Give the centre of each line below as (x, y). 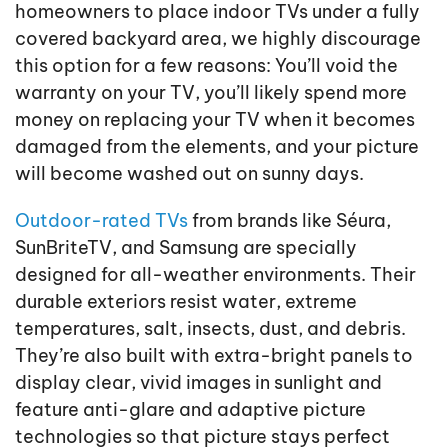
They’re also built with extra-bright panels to (214, 356)
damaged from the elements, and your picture (217, 147)
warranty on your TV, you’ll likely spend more (211, 93)
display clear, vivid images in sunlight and (198, 383)
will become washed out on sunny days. (189, 174)
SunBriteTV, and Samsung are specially (186, 248)
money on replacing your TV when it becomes (215, 120)
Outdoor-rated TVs (101, 221)
